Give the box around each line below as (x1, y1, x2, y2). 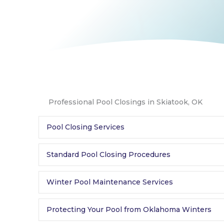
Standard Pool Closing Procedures (46, 150, 170, 159)
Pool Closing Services (46, 122, 124, 132)
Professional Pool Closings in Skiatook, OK (48, 97, 202, 107)
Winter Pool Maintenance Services (46, 177, 173, 187)
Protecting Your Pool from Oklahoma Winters (46, 205, 211, 214)
